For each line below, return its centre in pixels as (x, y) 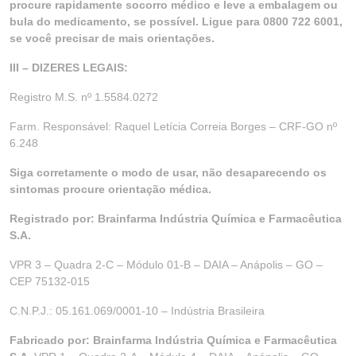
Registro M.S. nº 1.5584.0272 (84, 97)
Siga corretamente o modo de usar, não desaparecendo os (168, 172)
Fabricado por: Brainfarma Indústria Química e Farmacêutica (173, 340)
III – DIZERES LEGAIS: (69, 68)
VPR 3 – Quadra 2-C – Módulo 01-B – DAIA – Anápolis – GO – (166, 265)
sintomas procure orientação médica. (110, 189)
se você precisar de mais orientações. (112, 38)
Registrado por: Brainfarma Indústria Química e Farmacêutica (176, 219)
